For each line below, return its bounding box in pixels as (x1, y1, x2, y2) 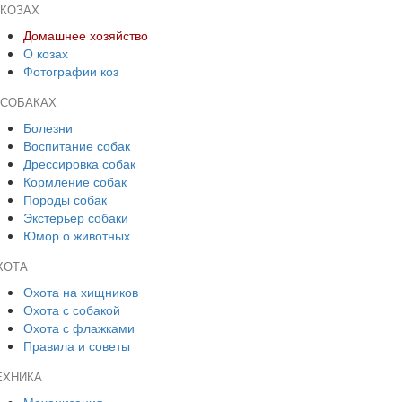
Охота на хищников (23, 283, 138, 301)
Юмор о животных (23, 226, 130, 244)
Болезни (23, 118, 73, 136)
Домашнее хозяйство (23, 26, 148, 44)
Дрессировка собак (23, 154, 135, 172)
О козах (23, 44, 68, 62)
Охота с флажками (23, 319, 135, 336)
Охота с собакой (23, 301, 120, 319)
